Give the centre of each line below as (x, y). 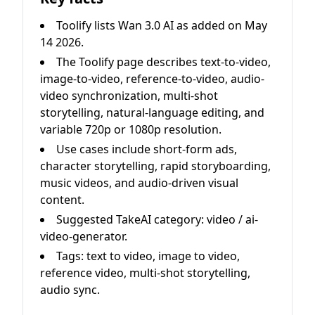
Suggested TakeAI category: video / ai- (157, 220)
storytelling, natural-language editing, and (152, 113)
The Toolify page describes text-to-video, (163, 62)
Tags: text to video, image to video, (148, 256)
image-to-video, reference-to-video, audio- (152, 79)
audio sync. (70, 290)
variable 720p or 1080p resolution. (131, 130)
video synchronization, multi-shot (129, 96)
